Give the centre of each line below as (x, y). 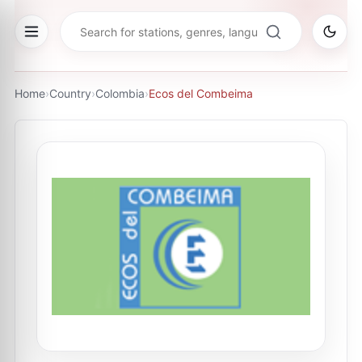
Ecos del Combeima (201, 93)
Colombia (120, 93)
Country (70, 93)
